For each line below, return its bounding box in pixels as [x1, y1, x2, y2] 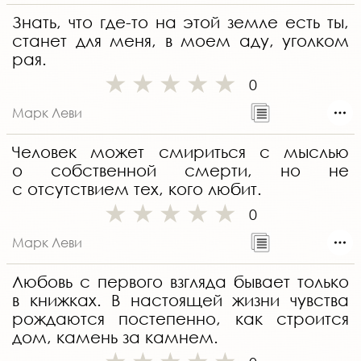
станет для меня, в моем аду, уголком [12, 31, 349, 51]
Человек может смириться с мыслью [12, 143, 349, 162]
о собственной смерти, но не [12, 161, 349, 180]
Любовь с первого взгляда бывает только [12, 272, 349, 292]
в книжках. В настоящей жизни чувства [12, 291, 349, 310]
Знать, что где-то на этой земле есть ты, [12, 13, 349, 32]
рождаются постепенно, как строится [12, 309, 349, 329]
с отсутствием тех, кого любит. [12, 180, 262, 199]
